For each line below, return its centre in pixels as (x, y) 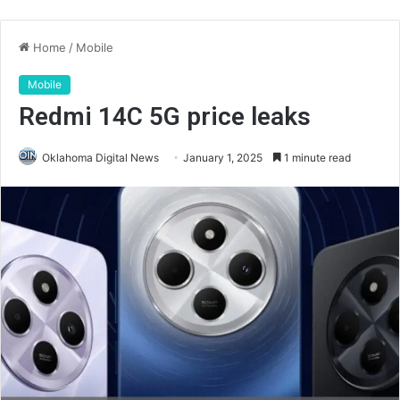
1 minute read (316, 158)
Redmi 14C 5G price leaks (165, 117)
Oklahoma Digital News (100, 158)
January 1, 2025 (223, 158)
